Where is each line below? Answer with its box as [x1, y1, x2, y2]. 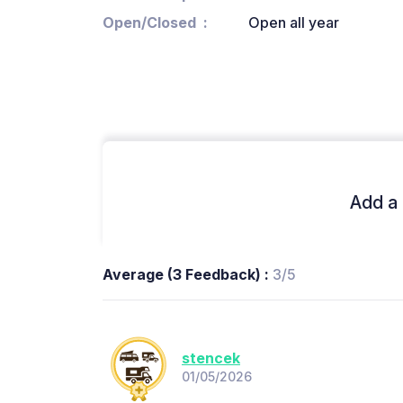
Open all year [248, 13, 339, 32]
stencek [182, 348, 240, 367]
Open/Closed [103, 13, 196, 32]
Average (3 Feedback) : [103, 265, 273, 284]
